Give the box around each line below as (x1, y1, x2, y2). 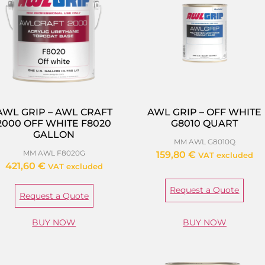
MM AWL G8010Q (173, 137, 235, 146)
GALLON (33, 129, 75, 140)
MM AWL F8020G (22, 148, 85, 157)
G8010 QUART (171, 118, 238, 129)
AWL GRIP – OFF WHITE (147, 106, 262, 118)
